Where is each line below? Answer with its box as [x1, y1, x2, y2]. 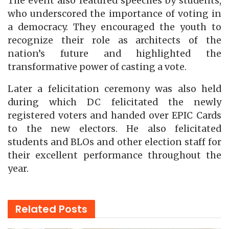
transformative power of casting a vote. [8, 61, 187, 73]
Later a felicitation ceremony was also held [8, 83, 221, 95]
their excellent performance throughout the [8, 150, 221, 162]
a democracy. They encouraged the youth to [8, 21, 221, 33]
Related [15, 202, 56, 217]
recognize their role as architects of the [8, 34, 221, 46]
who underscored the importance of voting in [8, 8, 221, 19]
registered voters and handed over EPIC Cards [8, 110, 221, 122]
